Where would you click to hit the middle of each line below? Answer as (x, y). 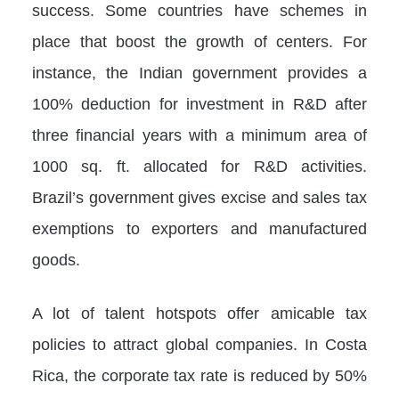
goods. (56, 259)
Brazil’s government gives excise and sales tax (199, 197)
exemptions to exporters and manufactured (199, 228)
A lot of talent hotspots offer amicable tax (199, 313)
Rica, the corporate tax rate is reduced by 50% (199, 375)
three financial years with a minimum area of (199, 134)
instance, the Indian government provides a (199, 72)
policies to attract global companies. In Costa (199, 344)
